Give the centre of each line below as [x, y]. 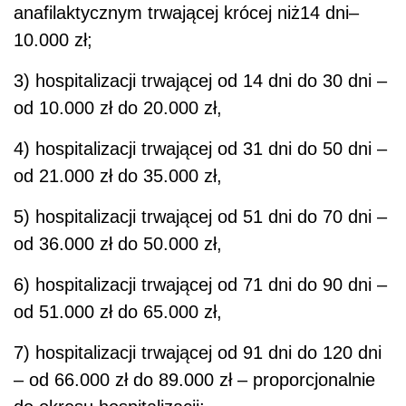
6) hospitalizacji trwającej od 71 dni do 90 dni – [200, 285]
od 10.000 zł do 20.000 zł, [118, 108]
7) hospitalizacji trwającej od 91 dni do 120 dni [198, 353]
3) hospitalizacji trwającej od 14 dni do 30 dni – [200, 81]
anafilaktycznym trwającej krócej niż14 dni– [186, 13]
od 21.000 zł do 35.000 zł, [118, 176]
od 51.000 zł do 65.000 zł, [118, 312]
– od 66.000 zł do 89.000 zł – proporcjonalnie [194, 380]
